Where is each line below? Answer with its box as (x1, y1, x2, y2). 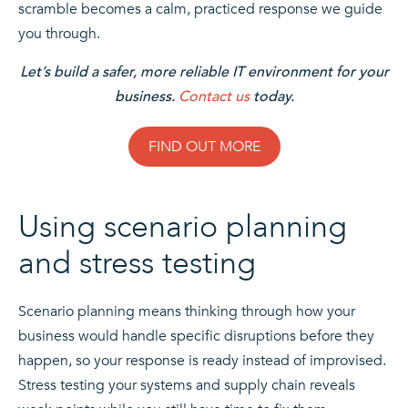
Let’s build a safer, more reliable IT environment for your (19, 62, 389, 83)
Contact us (178, 87, 250, 107)
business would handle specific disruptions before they (18, 325, 374, 346)
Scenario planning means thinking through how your (18, 301, 355, 321)
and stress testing (18, 241, 256, 284)
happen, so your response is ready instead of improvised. (18, 350, 386, 371)
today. (249, 87, 294, 107)
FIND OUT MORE (148, 136, 260, 157)
